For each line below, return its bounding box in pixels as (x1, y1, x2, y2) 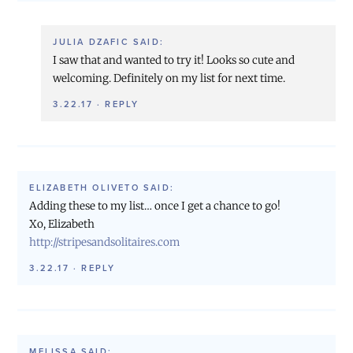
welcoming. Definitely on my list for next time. (53, 71, 286, 85)
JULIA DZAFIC (53, 36, 129, 47)
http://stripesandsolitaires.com (29, 235, 180, 249)
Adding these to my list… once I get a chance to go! (29, 199, 281, 213)
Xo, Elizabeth (29, 217, 95, 231)
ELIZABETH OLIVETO (29, 182, 139, 193)
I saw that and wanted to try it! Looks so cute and (53, 53, 295, 67)
